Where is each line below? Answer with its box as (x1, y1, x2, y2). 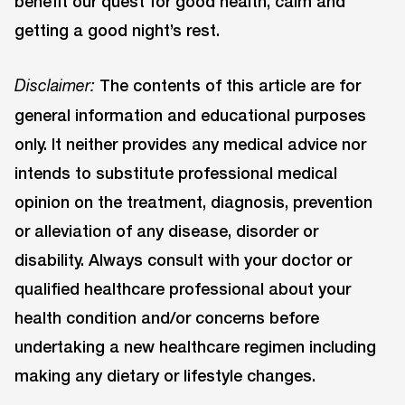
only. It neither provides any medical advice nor (14, 133, 366, 154)
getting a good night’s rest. (14, 20, 220, 41)
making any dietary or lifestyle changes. (14, 364, 316, 385)
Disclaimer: (14, 75, 95, 95)
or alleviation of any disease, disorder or (14, 220, 318, 240)
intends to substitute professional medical (14, 162, 337, 183)
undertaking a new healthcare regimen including (14, 335, 376, 356)
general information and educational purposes (14, 104, 366, 125)
